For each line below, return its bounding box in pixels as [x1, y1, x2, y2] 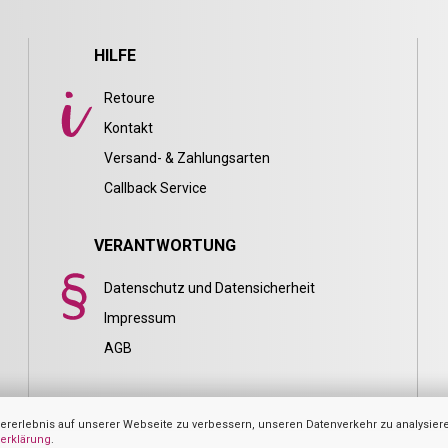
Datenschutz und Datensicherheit [103, 280, 315, 297]
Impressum [103, 310, 176, 327]
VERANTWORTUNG [93, 236, 236, 256]
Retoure [103, 90, 155, 107]
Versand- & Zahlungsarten [103, 150, 270, 167]
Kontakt [103, 120, 153, 137]
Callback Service [103, 180, 207, 197]
